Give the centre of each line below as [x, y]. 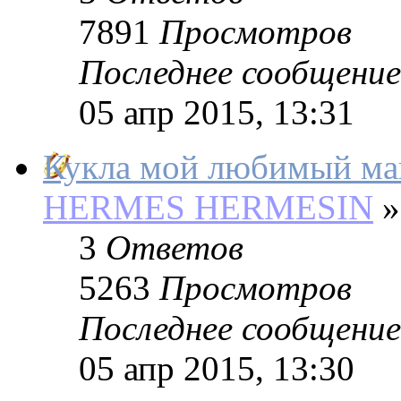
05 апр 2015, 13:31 [217, 113]
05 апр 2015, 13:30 [217, 369]
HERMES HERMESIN [208, 208]
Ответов [175, 248]
